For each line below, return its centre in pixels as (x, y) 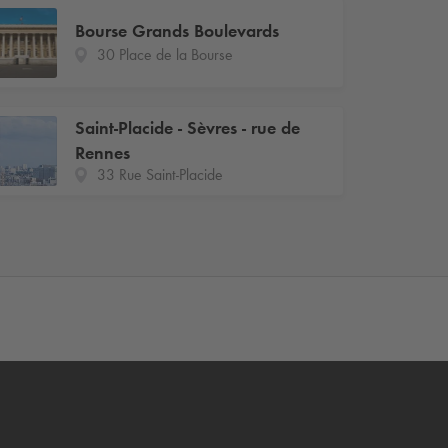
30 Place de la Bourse (164, 55)
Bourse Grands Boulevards (176, 31)
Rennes (102, 152)
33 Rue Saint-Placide (159, 174)
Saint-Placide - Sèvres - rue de (187, 127)
